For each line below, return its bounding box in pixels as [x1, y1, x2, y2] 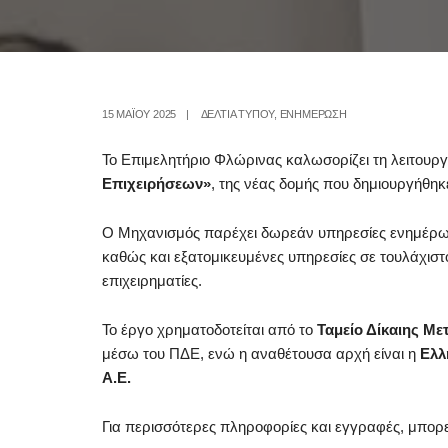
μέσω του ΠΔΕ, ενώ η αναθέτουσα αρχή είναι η [102, 345, 420, 362]
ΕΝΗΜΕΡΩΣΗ [279, 108, 347, 120]
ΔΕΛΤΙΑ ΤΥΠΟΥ [200, 108, 275, 120]
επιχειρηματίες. [102, 272, 202, 289]
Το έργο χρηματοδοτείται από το [102, 321, 317, 338]
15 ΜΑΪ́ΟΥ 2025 [102, 108, 177, 120]
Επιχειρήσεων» [102, 175, 211, 192]
